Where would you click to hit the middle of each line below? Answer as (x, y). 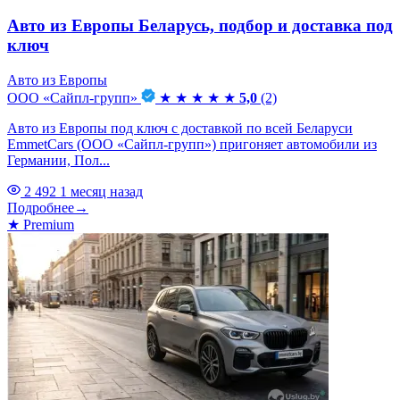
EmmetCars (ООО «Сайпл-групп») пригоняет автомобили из (192, 144)
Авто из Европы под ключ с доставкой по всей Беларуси (180, 128)
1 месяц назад (101, 191)
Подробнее (41, 207)
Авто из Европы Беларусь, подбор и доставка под (200, 26)
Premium (47, 224)
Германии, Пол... (58, 160)
